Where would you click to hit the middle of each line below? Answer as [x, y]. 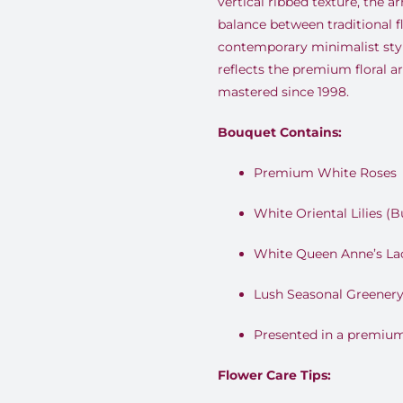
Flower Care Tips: [274, 375]
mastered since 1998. [283, 92]
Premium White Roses [325, 173]
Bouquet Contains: [279, 132]
